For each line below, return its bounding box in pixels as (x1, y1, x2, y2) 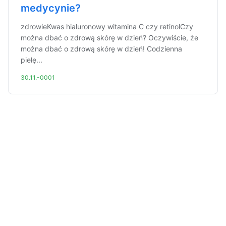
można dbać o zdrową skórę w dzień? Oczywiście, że (21, 33, 198, 42)
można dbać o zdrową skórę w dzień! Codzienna (21, 44, 182, 53)
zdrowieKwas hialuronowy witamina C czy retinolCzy (21, 22, 193, 31)
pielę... (21, 55, 42, 64)
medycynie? (21, 2, 81, 14)
